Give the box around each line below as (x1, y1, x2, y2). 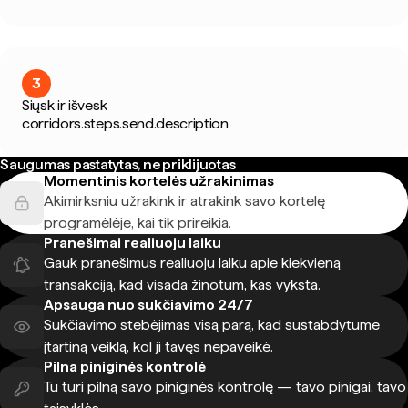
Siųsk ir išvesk (22, 97, 107, 114)
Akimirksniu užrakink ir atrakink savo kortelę (44, 192, 325, 209)
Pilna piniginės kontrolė (44, 358, 206, 375)
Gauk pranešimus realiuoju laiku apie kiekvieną (44, 254, 341, 271)
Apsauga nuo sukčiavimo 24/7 (44, 296, 253, 313)
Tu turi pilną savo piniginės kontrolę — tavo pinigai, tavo (44, 378, 406, 395)
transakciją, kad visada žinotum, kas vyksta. (44, 276, 321, 293)
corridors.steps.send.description (22, 115, 229, 132)
